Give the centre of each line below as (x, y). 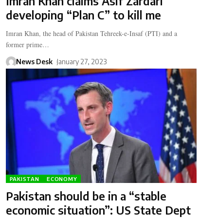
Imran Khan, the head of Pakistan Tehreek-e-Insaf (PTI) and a (91, 34)
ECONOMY (62, 179)
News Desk (34, 62)
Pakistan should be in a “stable (86, 196)
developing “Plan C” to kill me (83, 15)
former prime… (27, 45)
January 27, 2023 (82, 62)
